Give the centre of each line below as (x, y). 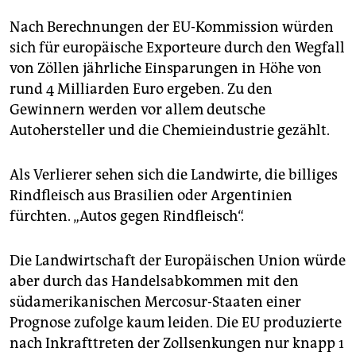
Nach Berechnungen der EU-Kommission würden (172, 27)
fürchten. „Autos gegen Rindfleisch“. (127, 216)
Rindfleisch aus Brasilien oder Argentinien (151, 195)
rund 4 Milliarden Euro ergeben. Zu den (141, 89)
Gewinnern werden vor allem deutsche (137, 109)
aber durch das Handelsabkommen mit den (154, 281)
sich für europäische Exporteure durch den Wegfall (177, 47)
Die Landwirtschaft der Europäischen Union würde (178, 260)
